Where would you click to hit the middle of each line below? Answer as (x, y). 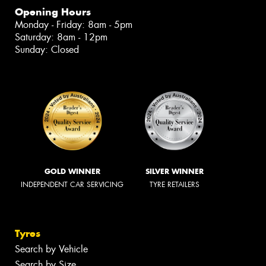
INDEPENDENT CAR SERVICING (72, 184)
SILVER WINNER (175, 171)
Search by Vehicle (51, 249)
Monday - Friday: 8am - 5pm (74, 24)
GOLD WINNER (72, 171)
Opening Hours (53, 12)
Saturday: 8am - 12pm (61, 37)
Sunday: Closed (47, 49)
